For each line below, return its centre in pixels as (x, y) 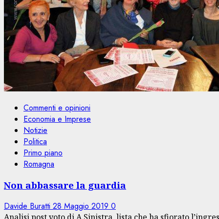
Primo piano (43, 153)
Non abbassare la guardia (65, 185)
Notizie (35, 131)
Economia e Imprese (57, 119)
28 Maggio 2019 (82, 206)
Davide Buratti (28, 206)
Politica (35, 142)
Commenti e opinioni (57, 108)
